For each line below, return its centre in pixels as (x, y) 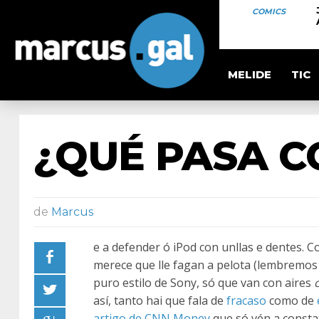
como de (292, 300)
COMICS (269, 11)
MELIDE (250, 74)
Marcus (72, 212)
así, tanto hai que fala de (160, 300)
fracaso (246, 300)
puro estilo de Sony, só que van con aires (204, 283)
